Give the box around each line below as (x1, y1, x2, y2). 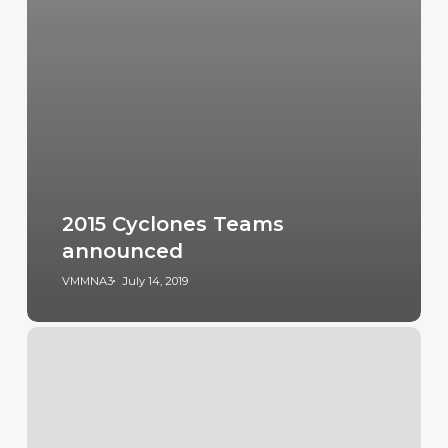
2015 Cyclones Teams (61, 212, 284, 237)
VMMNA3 (61, 274, 113, 289)
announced (61, 239, 183, 264)
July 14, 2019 (122, 274, 188, 289)
